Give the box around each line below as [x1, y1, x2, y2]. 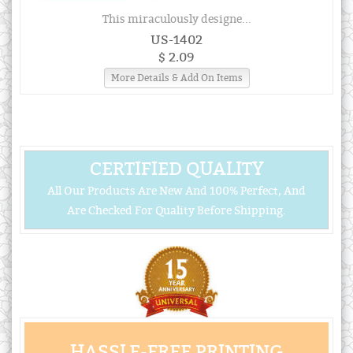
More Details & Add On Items [110, 72, 243, 84]
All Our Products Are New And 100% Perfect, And [47, 184, 306, 199]
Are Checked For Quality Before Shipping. [67, 204, 286, 218]
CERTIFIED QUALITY [89, 158, 264, 181]
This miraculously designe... [102, 13, 251, 27]
